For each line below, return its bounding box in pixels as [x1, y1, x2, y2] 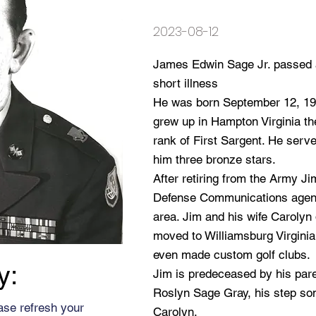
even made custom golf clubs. [153, 248, 310, 262]
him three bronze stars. [153, 152, 276, 166]
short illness [153, 76, 218, 90]
